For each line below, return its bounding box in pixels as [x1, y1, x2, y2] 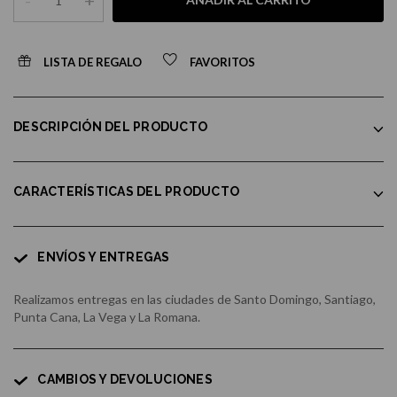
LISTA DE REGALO [43, 54, 142, 69]
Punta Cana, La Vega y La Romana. [13, 309, 200, 325]
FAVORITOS [190, 54, 255, 69]
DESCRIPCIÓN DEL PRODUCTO [13, 120, 207, 135]
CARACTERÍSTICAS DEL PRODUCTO [13, 184, 239, 199]
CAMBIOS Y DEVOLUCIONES [37, 372, 213, 387]
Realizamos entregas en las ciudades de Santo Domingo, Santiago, [13, 292, 376, 307]
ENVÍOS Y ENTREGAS [37, 250, 170, 265]
